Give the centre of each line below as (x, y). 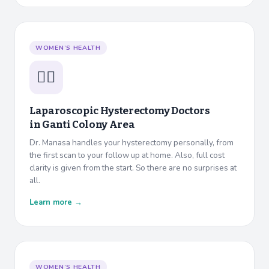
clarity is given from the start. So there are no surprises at (133, 168)
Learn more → (56, 203)
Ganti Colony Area (88, 125)
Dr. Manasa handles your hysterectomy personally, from (131, 143)
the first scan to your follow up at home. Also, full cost (127, 156)
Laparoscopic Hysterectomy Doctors (120, 111)
